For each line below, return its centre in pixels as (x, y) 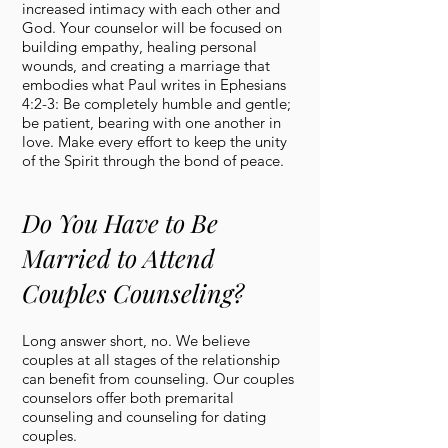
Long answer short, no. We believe (136, 340)
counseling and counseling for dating (144, 416)
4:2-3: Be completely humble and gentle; (156, 103)
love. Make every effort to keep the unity (154, 141)
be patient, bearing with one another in (151, 122)
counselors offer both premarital (128, 397)
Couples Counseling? (133, 292)
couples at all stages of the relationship (151, 359)
